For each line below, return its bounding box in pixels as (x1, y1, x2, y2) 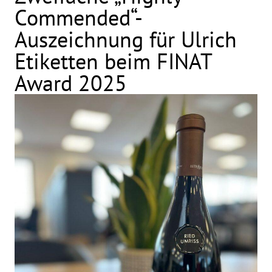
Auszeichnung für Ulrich (15, 25, 237, 53)
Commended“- (15, 3, 143, 32)
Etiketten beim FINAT (15, 47, 212, 75)
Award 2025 (15, 69, 127, 97)
